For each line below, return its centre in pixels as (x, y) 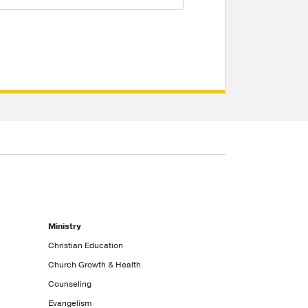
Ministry (65, 226)
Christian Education (86, 245)
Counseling (70, 284)
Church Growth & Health (95, 265)
